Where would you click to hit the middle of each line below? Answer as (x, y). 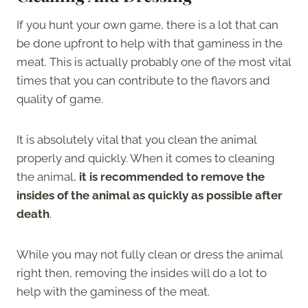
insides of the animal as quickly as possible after (150, 195)
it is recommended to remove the (172, 176)
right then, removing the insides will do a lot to (142, 273)
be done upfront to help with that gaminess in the (150, 43)
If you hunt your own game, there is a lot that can (147, 24)
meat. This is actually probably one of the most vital (154, 62)
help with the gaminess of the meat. (114, 291)
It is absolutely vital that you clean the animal (136, 139)
